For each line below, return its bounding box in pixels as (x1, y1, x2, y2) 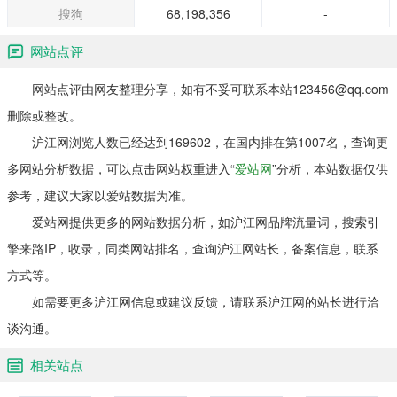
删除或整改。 (7, 106, 82, 124)
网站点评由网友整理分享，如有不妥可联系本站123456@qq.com (7, 80, 389, 97)
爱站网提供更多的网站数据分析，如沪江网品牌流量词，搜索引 (7, 213, 379, 230)
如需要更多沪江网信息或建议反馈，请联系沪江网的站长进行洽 (7, 292, 379, 310)
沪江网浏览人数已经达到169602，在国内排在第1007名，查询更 (7, 133, 388, 151)
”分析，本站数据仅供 (272, 160, 388, 177)
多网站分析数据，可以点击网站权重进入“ (7, 160, 235, 177)
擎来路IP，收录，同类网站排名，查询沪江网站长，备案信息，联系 (7, 239, 378, 257)
